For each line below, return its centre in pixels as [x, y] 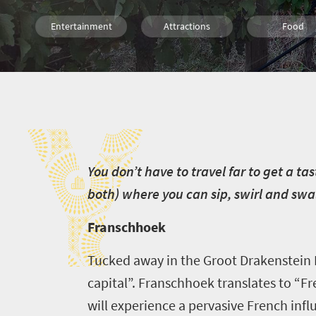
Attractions [187, 26]
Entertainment [81, 26]
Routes [81, 62]
